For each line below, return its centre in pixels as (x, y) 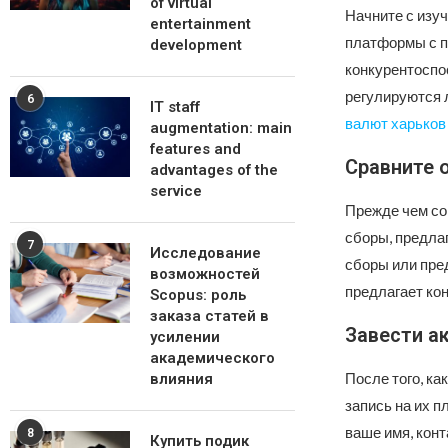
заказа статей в (209, 316)
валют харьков (395, 122)
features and (195, 149)
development (196, 45)
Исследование (205, 253)
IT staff (175, 107)
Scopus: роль (198, 295)
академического (212, 358)
